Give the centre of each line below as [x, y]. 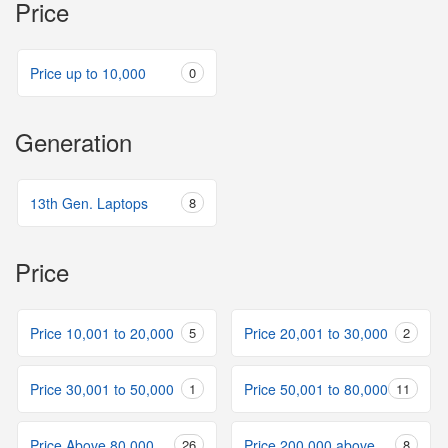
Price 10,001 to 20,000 [102, 333]
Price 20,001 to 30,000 [316, 333]
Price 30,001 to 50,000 [102, 389]
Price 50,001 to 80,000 [316, 389]
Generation [73, 141]
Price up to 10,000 [88, 73]
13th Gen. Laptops [89, 203]
